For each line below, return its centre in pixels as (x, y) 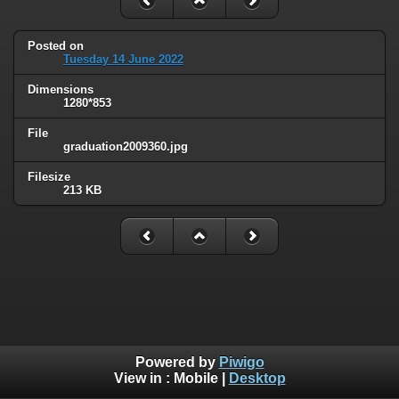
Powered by (177, 362)
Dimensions (61, 89)
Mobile (195, 379)
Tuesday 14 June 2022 (123, 60)
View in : (143, 379)
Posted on (56, 46)
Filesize (49, 176)
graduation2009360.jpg (126, 146)
